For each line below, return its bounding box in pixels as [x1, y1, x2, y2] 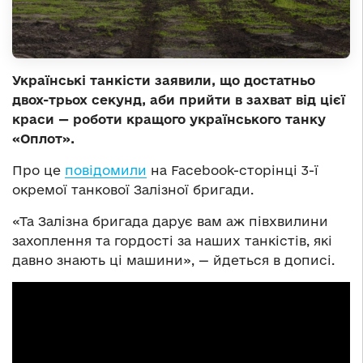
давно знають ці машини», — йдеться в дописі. [12, 252, 335, 267]
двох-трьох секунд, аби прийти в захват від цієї [12, 92, 345, 107]
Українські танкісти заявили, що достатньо [12, 72, 315, 88]
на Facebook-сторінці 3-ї [147, 162, 318, 177]
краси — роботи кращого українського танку [12, 111, 326, 126]
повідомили [65, 162, 147, 177]
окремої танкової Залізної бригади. [12, 181, 254, 197]
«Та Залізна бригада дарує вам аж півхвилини [12, 213, 328, 228]
